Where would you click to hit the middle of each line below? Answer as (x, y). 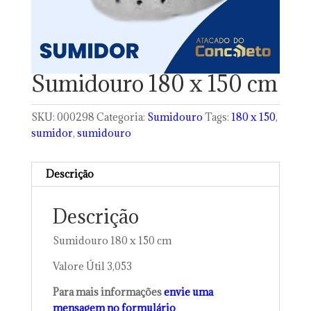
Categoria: (121, 117)
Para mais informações (108, 292)
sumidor (52, 133)
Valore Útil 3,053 (92, 267)
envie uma (188, 292)
